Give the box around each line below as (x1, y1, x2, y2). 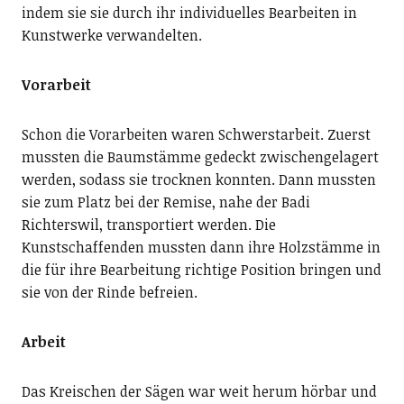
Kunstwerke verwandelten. (21, 24, 202, 45)
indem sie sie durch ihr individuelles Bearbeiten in (21, 2, 357, 23)
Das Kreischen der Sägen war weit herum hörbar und (21, 381, 377, 401)
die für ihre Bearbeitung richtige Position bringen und (21, 259, 381, 280)
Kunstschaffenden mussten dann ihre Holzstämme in (21, 236, 381, 257)
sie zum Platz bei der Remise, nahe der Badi (21, 191, 310, 212)
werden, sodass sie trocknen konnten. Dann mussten (21, 169, 376, 189)
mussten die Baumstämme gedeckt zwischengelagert (21, 146, 379, 167)
